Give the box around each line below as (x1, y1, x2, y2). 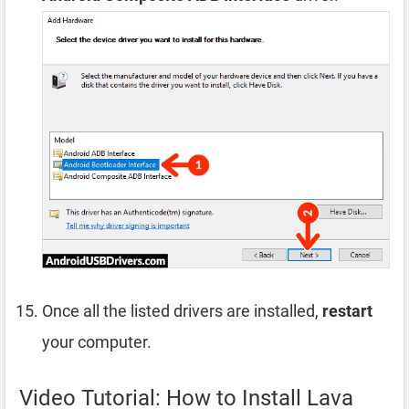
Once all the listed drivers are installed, (42, 300, 322, 320)
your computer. (42, 331, 152, 351)
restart (322, 300, 372, 320)
